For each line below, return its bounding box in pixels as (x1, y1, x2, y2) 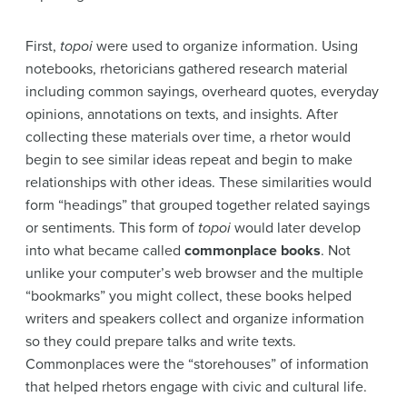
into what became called (25, 242, 184, 261)
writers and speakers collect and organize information (25, 310, 364, 329)
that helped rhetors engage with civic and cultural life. (25, 378, 367, 397)
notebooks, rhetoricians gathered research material (25, 60, 348, 79)
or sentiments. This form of (25, 219, 198, 238)
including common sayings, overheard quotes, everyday (25, 83, 379, 102)
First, (25, 37, 60, 56)
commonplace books (184, 242, 321, 261)
